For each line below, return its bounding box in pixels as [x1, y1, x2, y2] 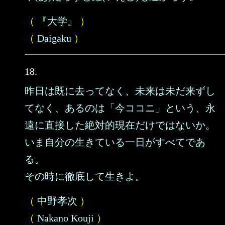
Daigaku [37, 33, 71, 44]
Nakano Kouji [37, 212, 94, 223]
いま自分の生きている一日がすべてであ [25, 137, 205, 148]
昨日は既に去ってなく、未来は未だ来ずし [25, 85, 215, 96]
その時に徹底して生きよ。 [25, 171, 145, 182]
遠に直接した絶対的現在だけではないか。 [25, 120, 215, 131]
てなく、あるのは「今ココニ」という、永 [25, 102, 215, 114]
